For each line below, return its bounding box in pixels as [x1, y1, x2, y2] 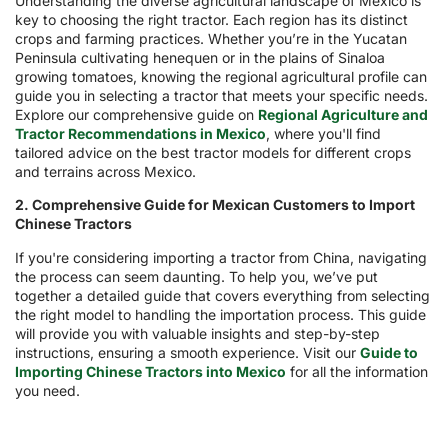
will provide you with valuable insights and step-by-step [15, 324, 380, 342]
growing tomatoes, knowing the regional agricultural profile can [15, 67, 427, 85]
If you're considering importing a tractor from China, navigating [15, 248, 427, 266]
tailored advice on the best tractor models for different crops [15, 143, 411, 161]
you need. [15, 381, 80, 399]
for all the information [286, 362, 428, 380]
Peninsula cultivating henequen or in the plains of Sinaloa [15, 48, 385, 66]
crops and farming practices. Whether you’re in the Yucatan [15, 29, 407, 47]
